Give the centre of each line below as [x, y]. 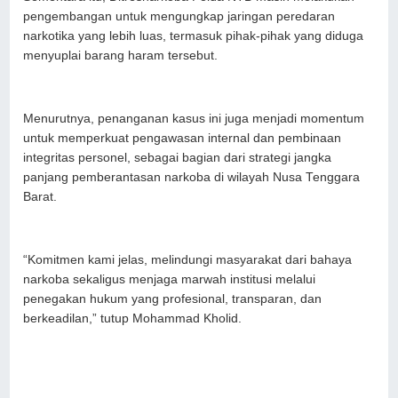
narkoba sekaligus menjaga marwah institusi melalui [170, 279]
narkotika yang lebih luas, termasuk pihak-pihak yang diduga [194, 36]
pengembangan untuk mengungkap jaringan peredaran [179, 16]
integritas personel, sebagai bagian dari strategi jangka [178, 157]
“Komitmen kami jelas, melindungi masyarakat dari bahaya [188, 259]
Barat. [40, 196]
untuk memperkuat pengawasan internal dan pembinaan [183, 138]
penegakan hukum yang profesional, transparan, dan [173, 298]
